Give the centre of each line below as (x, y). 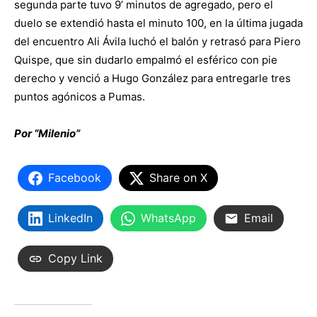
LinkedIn (70, 218)
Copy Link (75, 259)
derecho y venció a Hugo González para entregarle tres (152, 79)
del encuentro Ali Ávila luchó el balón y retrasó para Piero (157, 42)
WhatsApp (168, 218)
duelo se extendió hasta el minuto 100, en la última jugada (158, 23)
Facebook (75, 178)
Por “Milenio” (47, 134)
